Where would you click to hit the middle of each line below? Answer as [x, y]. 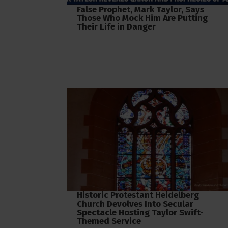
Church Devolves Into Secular [135, 204]
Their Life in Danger [116, 27]
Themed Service [109, 221]
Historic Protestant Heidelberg [138, 195]
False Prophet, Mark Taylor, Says [140, 10]
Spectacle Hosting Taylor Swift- [140, 212]
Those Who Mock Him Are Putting [142, 18]
